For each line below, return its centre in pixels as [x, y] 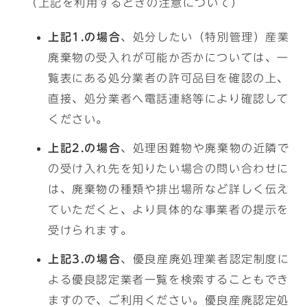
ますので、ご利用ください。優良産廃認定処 [169, 300]
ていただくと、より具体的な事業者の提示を [169, 210]
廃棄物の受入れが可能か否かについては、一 [169, 58]
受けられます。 [90, 230]
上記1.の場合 [85, 37]
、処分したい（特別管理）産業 [205, 37]
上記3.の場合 [85, 259]
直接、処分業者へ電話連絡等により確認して [169, 99]
